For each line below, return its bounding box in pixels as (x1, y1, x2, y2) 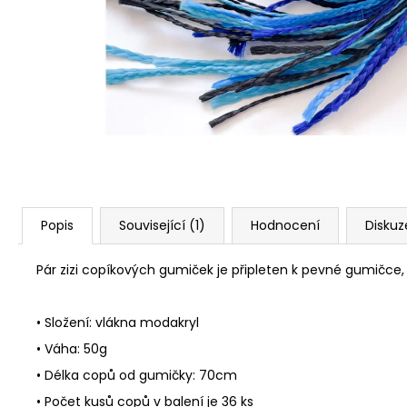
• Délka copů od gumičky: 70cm (36, 365, 237, 384)
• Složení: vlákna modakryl (36, 313, 199, 332)
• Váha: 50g (36, 339, 107, 358)
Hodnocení (251, 215, 320, 234)
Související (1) (119, 215, 205, 234)
